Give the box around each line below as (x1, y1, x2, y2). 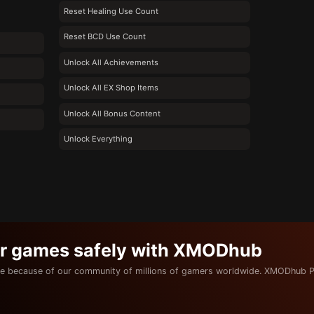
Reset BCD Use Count (63, 32, 146, 42)
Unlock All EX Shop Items (63, 83, 158, 93)
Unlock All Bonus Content (63, 108, 161, 118)
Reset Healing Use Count (63, 6, 158, 16)
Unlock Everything (63, 134, 132, 144)
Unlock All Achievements (63, 57, 158, 67)
